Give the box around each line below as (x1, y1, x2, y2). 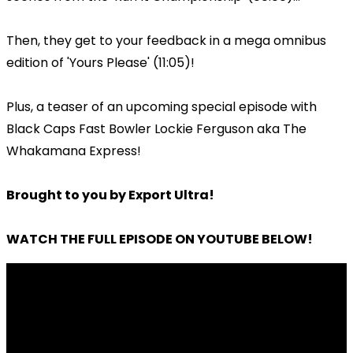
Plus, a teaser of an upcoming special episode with (6, 97, 317, 116)
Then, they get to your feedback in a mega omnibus (6, 31, 326, 50)
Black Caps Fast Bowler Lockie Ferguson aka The (6, 119, 307, 138)
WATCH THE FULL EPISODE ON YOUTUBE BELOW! (6, 229, 313, 248)
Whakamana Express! (6, 141, 141, 160)
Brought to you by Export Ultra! (6, 185, 214, 204)
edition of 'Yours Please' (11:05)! (6, 53, 195, 72)
